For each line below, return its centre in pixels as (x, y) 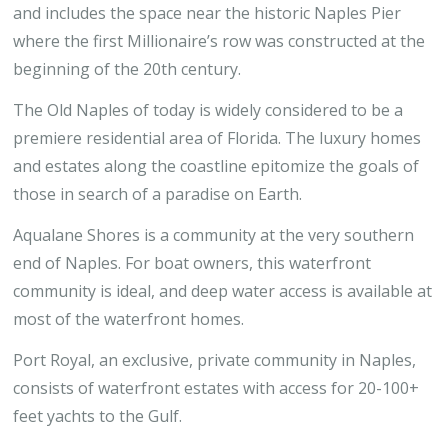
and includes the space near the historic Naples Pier (207, 13)
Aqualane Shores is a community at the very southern (213, 235)
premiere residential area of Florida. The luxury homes (217, 138)
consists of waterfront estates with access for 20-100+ (216, 388)
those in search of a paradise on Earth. (157, 194)
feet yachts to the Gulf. (97, 416)
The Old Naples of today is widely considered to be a (208, 110)
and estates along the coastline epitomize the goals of (216, 166)
